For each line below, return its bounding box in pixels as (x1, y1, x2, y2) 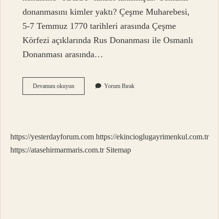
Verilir (74, 126, 89, 133)
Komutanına (74, 100, 103, 107)
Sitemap (106, 146, 131, 154)
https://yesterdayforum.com (10, 132, 94, 141)
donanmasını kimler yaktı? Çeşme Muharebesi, (22, 7, 190, 17)
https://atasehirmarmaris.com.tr (10, 146, 104, 154)
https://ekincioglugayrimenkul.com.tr (96, 132, 209, 141)
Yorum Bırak (104, 83, 135, 90)
